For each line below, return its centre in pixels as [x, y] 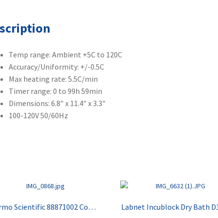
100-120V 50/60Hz [38, 115]
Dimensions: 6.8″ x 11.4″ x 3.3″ [57, 103]
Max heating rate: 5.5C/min [53, 79]
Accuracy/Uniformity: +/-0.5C [56, 66]
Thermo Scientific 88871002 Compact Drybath [92, 207]
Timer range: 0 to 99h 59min [55, 91]
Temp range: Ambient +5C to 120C [65, 54]
